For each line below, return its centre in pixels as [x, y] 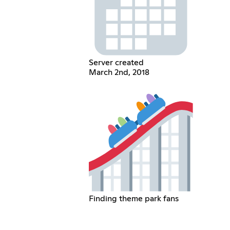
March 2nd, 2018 [119, 72]
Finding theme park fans [134, 199]
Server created [117, 63]
